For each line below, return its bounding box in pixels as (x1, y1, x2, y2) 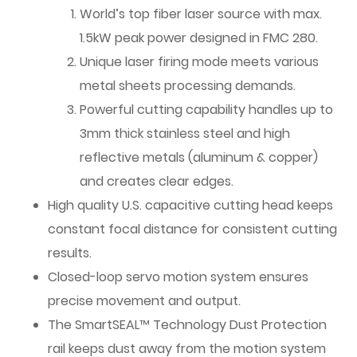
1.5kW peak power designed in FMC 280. (80, 29, 318, 47)
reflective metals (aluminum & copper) (80, 148, 318, 167)
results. (48, 244, 92, 262)
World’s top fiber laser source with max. (80, 5, 322, 23)
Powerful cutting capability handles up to (80, 100, 333, 119)
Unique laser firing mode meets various (80, 53, 319, 71)
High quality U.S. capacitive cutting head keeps (48, 196, 333, 214)
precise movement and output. (48, 292, 241, 310)
